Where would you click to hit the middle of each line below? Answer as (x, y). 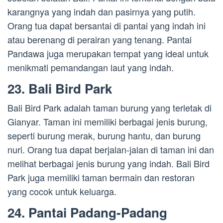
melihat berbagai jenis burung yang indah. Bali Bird (109, 164)
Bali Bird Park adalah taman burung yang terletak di (110, 108)
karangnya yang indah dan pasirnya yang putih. (102, 12)
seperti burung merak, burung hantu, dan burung (104, 136)
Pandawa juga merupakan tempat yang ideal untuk (108, 54)
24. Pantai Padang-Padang (87, 213)
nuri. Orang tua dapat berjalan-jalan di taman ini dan (111, 150)
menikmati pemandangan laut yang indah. (91, 67)
